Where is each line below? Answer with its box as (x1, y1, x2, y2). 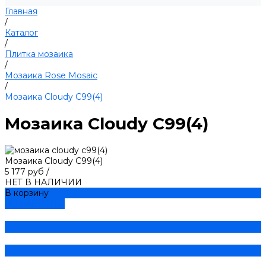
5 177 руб (5, 166, 46, 177)
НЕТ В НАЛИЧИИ (5, 176, 82, 188)
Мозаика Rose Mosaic (5, 70, 97, 81)
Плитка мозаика (5, 49, 73, 59)
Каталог (5, 27, 38, 38)
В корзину (5, 187, 49, 198)
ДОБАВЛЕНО (5, 198, 65, 209)
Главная (5, 6, 37, 17)
